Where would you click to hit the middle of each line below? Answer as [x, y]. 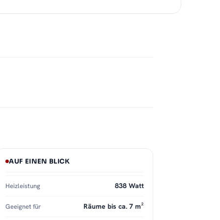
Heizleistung [23, 186]
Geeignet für [23, 207]
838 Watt [129, 186]
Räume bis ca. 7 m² [114, 206]
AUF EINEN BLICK [40, 162]
